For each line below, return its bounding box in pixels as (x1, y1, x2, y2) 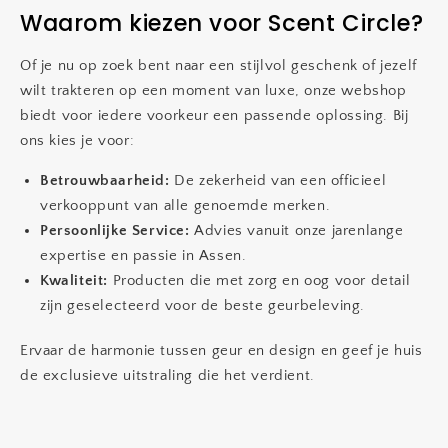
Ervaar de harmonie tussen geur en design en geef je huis (20, 342, 423, 359)
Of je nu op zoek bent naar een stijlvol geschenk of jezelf (20, 57, 417, 74)
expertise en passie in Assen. (40, 247, 247, 264)
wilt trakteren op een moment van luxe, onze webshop (20, 82, 407, 99)
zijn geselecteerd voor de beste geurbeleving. (40, 297, 366, 314)
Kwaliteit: (40, 272, 108, 289)
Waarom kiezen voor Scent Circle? (20, 7, 424, 39)
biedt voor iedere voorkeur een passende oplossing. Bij (20, 107, 409, 124)
